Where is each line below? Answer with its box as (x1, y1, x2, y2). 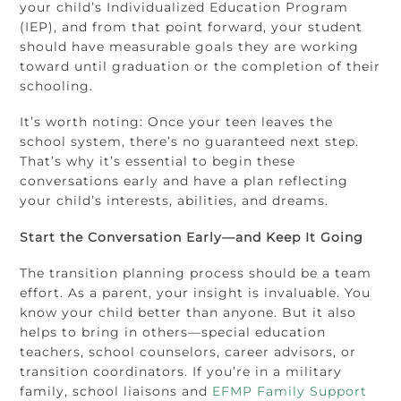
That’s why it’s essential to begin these (20, 153, 296, 170)
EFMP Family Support (212, 382, 368, 399)
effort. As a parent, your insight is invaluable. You (20, 284, 371, 301)
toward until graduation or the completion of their (20, 58, 381, 75)
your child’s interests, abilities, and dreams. (20, 192, 329, 209)
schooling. (20, 78, 94, 95)
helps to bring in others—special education (20, 323, 327, 340)
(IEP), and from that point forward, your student (20, 19, 363, 36)
